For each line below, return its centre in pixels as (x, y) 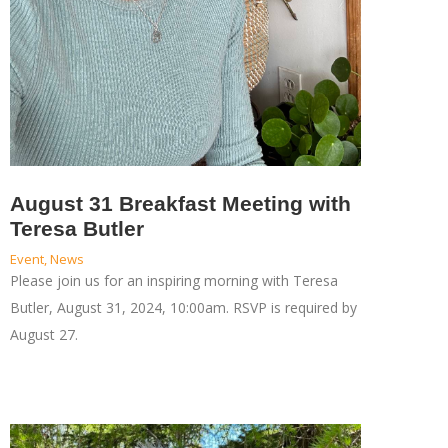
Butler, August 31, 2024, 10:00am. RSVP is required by (183, 308)
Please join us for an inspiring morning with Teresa (173, 281)
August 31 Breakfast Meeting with (180, 204)
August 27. (43, 335)
